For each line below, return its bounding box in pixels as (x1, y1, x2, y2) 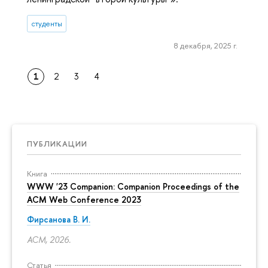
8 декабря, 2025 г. (173, 40, 237, 51)
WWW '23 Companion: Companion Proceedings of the (27, 180, 239, 192)
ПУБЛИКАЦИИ (27, 138, 87, 149)
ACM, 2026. (27, 233, 71, 245)
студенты (31, 18, 63, 29)
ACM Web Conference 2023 (27, 193, 141, 205)
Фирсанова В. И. (27, 214, 90, 226)
